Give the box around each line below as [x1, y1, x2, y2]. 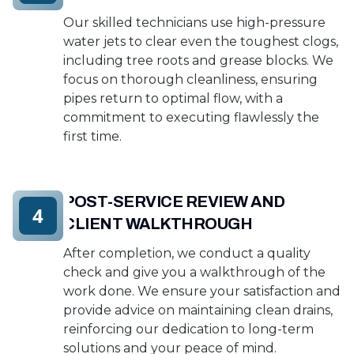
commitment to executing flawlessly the [63, 110, 319, 125]
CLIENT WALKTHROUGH [63, 215, 252, 232]
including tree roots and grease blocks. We [63, 53, 333, 68]
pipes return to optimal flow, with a [63, 91, 283, 106]
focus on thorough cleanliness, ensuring [63, 72, 318, 87]
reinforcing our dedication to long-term [63, 322, 314, 337]
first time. [63, 129, 122, 144]
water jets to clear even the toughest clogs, [63, 34, 338, 49]
